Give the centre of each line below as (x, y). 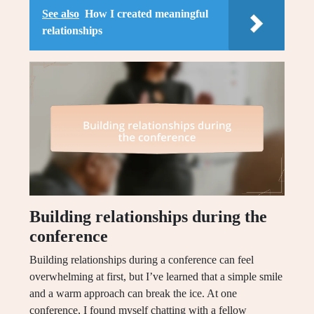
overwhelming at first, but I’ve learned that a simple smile (156, 277)
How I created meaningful (146, 14)
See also (61, 14)
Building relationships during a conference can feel (142, 260)
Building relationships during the (148, 217)
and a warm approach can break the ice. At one (133, 294)
